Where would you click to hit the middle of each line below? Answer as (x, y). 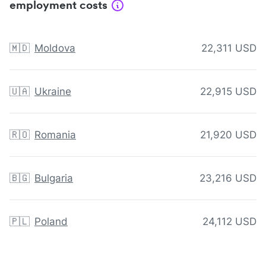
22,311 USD (229, 48)
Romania (55, 135)
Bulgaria (54, 178)
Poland (51, 222)
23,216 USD (228, 178)
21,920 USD (228, 135)
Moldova (55, 48)
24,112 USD (229, 222)
